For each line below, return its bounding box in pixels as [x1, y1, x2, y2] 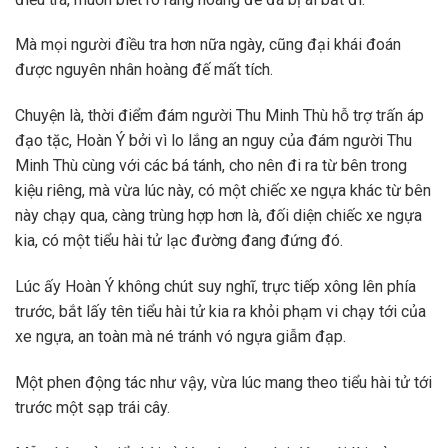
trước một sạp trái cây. [15, 397, 170, 417]
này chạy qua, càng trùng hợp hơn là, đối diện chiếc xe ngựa [15, 206, 422, 226]
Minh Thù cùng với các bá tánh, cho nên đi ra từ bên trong [15, 156, 407, 176]
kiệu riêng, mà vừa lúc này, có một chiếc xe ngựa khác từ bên [15, 181, 431, 201]
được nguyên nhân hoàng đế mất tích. [15, 60, 273, 80]
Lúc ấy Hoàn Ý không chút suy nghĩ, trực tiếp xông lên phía [15, 276, 416, 296]
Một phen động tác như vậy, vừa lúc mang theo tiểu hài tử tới [15, 372, 432, 392]
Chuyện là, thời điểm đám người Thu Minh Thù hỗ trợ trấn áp [15, 106, 424, 126]
